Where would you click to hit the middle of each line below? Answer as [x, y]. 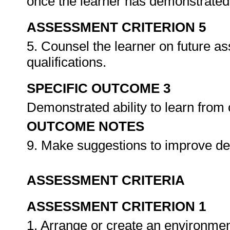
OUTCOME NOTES [85, 126]
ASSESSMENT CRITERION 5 [116, 27]
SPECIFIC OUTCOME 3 [99, 88]
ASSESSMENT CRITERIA [106, 180]
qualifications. [68, 62]
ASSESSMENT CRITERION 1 [116, 206]
